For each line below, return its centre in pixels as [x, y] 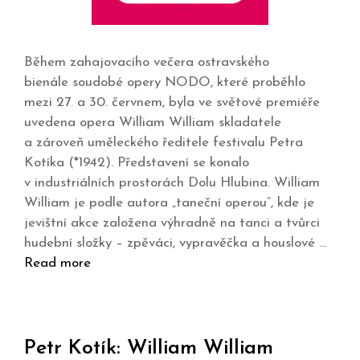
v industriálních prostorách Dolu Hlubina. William [172, 182]
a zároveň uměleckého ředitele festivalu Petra [164, 142]
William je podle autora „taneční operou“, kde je [169, 202]
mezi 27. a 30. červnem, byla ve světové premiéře [172, 102]
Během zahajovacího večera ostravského [147, 62]
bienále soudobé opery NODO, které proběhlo [165, 82]
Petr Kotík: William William [149, 348]
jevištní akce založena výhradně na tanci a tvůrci [172, 223]
